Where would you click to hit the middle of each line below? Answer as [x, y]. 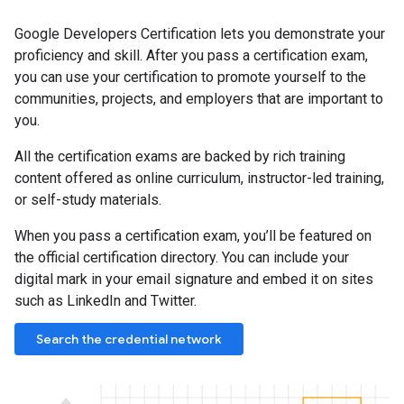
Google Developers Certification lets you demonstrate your [200, 34]
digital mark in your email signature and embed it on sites [194, 279]
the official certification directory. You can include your [182, 257]
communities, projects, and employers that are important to [199, 99]
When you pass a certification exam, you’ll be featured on [193, 236]
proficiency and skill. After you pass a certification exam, [191, 55]
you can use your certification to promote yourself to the [190, 77]
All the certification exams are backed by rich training [180, 156]
